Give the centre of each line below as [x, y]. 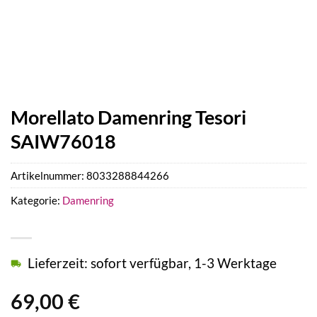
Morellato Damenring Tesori [128, 117]
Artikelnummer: [48, 176]
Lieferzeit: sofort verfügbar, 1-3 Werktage [152, 263]
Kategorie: [36, 201]
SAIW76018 [63, 141]
